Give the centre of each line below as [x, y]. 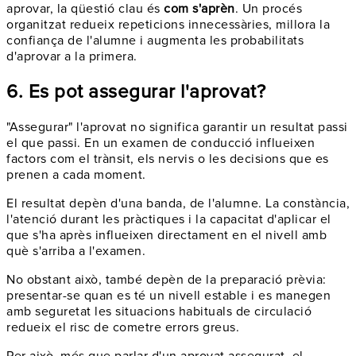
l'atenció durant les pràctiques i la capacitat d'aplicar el [169, 219]
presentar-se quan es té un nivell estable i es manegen [168, 295]
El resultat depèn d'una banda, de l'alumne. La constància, [178, 203]
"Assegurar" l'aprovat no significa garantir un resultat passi [177, 127]
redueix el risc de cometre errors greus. [123, 327]
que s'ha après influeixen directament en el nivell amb [166, 235]
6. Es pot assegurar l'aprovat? [136, 91]
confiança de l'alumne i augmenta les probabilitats [155, 40]
